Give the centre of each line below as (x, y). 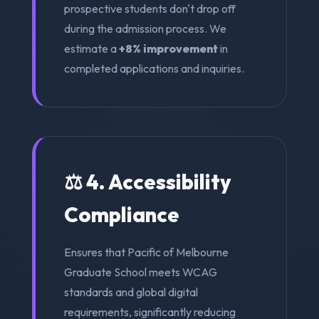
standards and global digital (131, 292)
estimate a (91, 48)
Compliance (121, 214)
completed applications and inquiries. (154, 68)
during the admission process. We (145, 28)
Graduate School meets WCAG (140, 272)
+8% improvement (168, 48)
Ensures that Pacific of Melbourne (146, 252)
